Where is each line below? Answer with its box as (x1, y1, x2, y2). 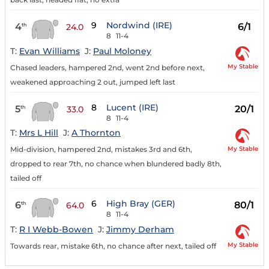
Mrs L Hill (19, 127, 58, 139)
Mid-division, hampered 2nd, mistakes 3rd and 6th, (10, 145, 192, 154)
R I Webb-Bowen (19, 224, 93, 235)
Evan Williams (19, 45, 80, 56)
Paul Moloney (93, 45, 151, 56)
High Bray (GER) (106, 198, 175, 210)
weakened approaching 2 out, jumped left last (10, 77, 175, 86)
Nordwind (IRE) (106, 20, 172, 31)
